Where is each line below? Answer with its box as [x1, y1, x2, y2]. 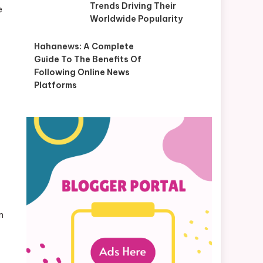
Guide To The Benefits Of [33, 54, 141, 65]
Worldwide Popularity [89, 14, 183, 24]
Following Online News [33, 67, 130, 77]
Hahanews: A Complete [33, 41, 134, 52]
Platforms [33, 80, 77, 90]
